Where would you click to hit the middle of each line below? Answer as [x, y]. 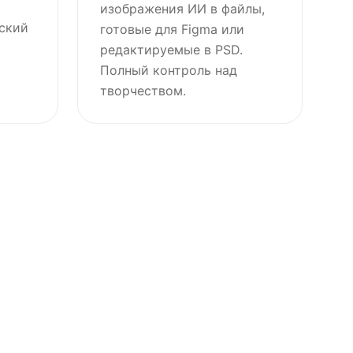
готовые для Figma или [172, 29]
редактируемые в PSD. [171, 50]
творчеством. [143, 91]
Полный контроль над [169, 70]
